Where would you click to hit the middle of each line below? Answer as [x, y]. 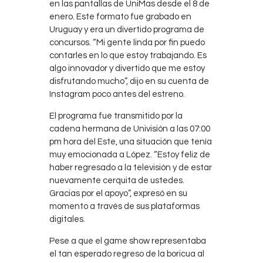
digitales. [67, 220]
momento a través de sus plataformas [124, 207]
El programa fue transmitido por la [116, 116]
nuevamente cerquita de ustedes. [117, 181]
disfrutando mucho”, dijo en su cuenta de [129, 82]
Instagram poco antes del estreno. [117, 95]
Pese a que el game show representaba [128, 241]
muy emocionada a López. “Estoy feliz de [130, 155]
